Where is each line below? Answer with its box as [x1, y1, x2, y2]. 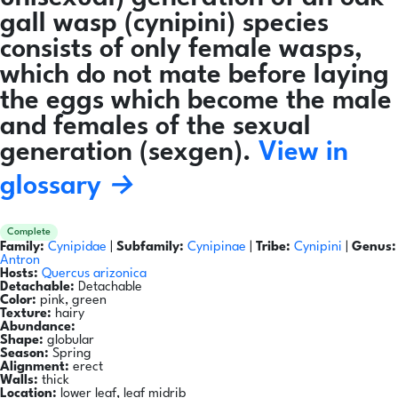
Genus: [352, 241, 396, 255]
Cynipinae [187, 241, 250, 255]
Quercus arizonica [42, 267, 147, 282]
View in [259, 139, 348, 166]
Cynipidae [48, 241, 110, 255]
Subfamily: [116, 241, 184, 255]
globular [44, 334, 94, 348]
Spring [49, 347, 92, 362]
